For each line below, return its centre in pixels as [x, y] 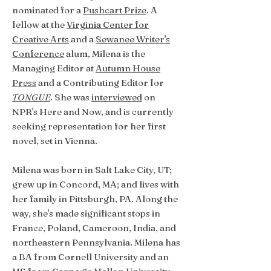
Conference [38, 54]
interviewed [117, 97]
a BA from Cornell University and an [90, 257]
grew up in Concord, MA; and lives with [96, 184]
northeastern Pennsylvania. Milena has [96, 242]
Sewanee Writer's [133, 39]
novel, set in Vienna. [55, 141]
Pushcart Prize [115, 10]
